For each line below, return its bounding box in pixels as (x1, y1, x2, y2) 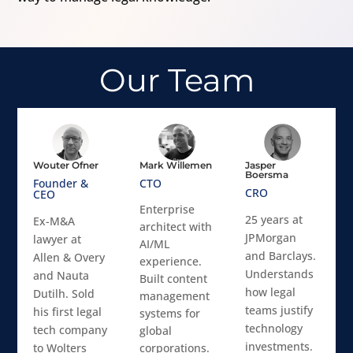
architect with (139, 219, 212, 235)
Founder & (33, 176, 89, 191)
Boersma (245, 169, 289, 181)
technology (245, 321, 303, 336)
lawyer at (33, 232, 82, 247)
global (139, 323, 172, 339)
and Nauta (33, 268, 90, 284)
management (139, 288, 210, 304)
